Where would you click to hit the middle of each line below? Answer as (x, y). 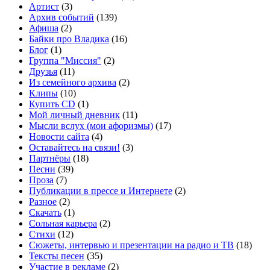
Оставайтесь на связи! (74, 148)
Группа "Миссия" (65, 61)
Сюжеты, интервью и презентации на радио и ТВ (131, 245)
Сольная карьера (63, 224)
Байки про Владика (69, 39)
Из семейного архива (73, 83)
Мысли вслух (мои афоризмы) (91, 126)
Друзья (43, 72)
